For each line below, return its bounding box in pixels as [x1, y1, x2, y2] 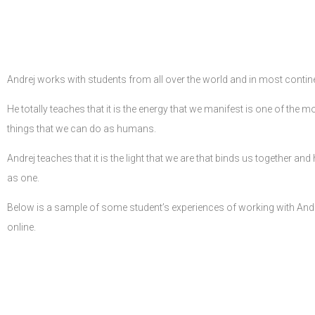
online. [7, 221, 36, 233]
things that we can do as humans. [7, 123, 156, 134]
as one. [7, 172, 39, 184]
